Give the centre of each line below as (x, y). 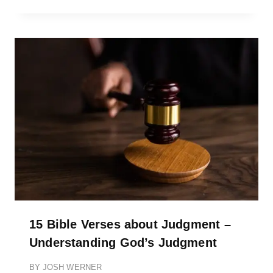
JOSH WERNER (72, 267)
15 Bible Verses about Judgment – (130, 224)
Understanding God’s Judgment (123, 242)
